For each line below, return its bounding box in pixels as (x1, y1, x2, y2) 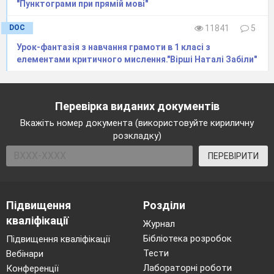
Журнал (143, 218, 175, 230)
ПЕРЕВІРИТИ (208, 151, 259, 161)
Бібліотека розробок (143, 233, 232, 245)
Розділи (143, 199, 185, 212)
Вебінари (6, 248, 43, 260)
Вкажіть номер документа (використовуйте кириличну (20, 117, 254, 129)
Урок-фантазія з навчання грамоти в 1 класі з (17, 42, 210, 53)
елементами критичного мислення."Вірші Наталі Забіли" (17, 54, 257, 65)
